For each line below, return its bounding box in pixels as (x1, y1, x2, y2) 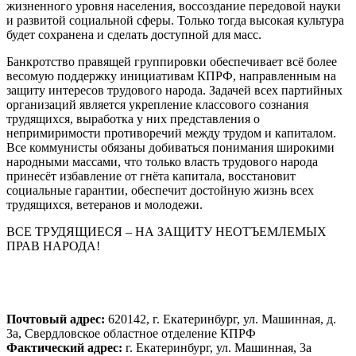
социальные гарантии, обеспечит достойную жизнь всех (6, 184, 314, 198)
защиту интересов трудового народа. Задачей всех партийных (6, 83, 342, 98)
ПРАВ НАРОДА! (6, 239, 100, 253)
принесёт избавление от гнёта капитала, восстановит (6, 169, 296, 184)
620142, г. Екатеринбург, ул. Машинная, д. (105, 312, 336, 327)
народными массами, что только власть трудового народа (6, 155, 318, 169)
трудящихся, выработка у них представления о (6, 112, 260, 126)
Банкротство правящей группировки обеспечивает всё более (6, 55, 337, 69)
